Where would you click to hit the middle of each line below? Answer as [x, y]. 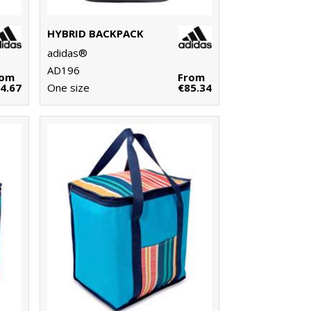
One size [68, 88]
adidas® [67, 53]
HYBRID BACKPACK [95, 34]
